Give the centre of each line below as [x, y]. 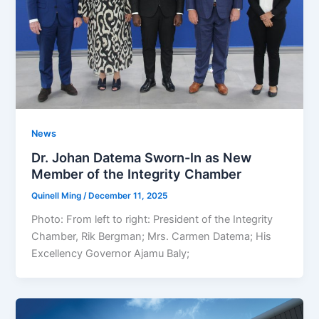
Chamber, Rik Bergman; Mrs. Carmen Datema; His [152, 236]
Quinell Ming [58, 196]
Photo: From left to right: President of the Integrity [152, 219]
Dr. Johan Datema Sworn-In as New [142, 158]
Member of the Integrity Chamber [137, 174]
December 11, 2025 [128, 196]
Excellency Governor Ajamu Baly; [111, 253]
